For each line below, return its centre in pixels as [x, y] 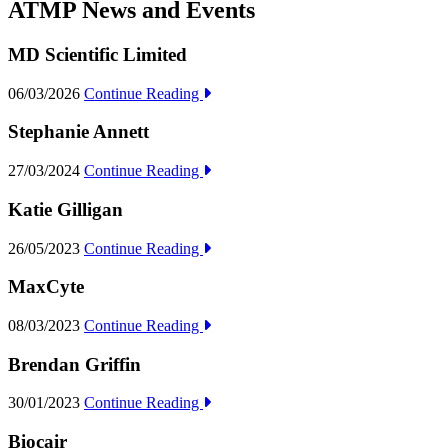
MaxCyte [46, 287]
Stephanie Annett [78, 132]
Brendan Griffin [74, 364]
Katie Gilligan [65, 209]
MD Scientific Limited [97, 54]
